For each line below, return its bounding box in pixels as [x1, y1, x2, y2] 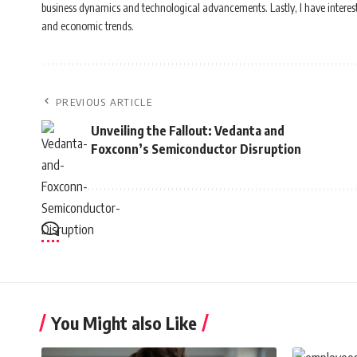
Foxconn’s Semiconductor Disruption [91, 140, 301, 157]
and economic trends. [41, 18, 134, 33]
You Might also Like [51, 311, 197, 334]
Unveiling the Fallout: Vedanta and [91, 122, 284, 139]
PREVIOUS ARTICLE [56, 95, 152, 108]
